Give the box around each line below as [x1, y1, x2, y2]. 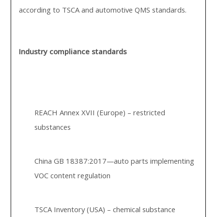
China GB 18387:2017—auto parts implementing [34, 156, 195, 166]
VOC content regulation [34, 170, 111, 180]
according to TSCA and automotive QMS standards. [19, 5, 187, 15]
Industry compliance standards [19, 46, 127, 56]
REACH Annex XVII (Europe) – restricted [34, 108, 166, 117]
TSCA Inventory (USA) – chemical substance [34, 204, 176, 214]
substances [34, 122, 71, 132]
